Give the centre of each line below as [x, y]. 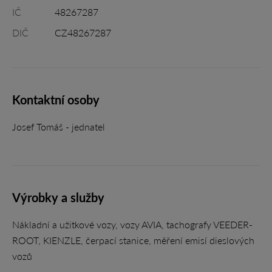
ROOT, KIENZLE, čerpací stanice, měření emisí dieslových [133, 240]
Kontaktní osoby [56, 100]
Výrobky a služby [58, 197]
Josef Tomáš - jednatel [59, 127]
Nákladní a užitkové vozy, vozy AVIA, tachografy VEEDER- [132, 224]
